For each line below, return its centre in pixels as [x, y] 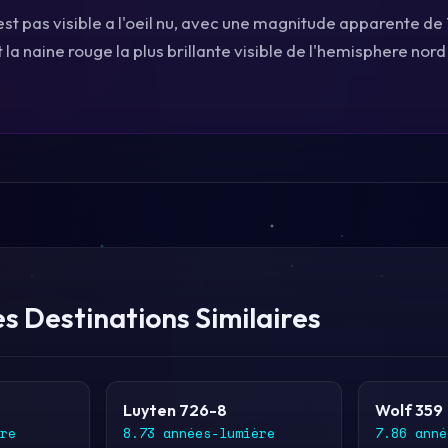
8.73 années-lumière [199, 433]
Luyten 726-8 [175, 410]
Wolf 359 [408, 410]
